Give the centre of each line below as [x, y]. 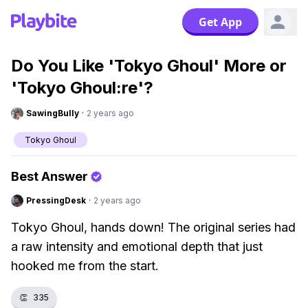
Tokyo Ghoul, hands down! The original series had [153, 227]
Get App [220, 22]
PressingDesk [56, 200]
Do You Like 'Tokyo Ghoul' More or [149, 66]
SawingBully [53, 113]
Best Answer [49, 176]
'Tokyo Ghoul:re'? [82, 88]
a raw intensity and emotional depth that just [137, 246]
